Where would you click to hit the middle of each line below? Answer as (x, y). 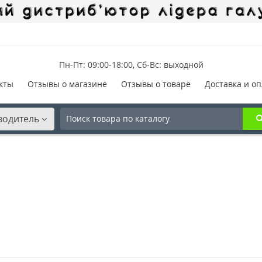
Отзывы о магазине (67, 84)
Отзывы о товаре (156, 84)
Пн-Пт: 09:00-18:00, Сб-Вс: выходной (131, 64)
